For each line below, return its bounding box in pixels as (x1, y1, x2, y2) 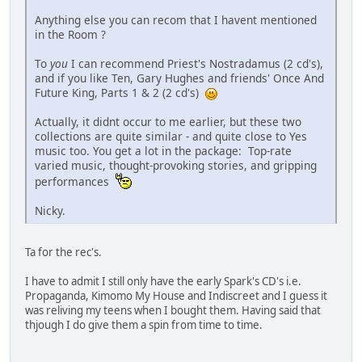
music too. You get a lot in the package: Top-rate (35, 142, 292, 158)
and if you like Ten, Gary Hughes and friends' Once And (35, 69, 324, 86)
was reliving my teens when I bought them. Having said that (25, 302, 321, 318)
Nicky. (35, 202, 65, 218)
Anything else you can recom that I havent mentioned (35, 11, 317, 27)
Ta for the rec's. (25, 244, 102, 259)
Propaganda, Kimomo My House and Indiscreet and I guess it (25, 288, 327, 303)
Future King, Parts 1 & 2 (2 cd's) (35, 84, 205, 100)
